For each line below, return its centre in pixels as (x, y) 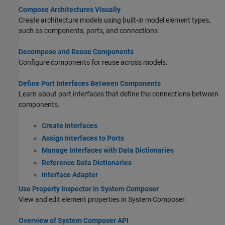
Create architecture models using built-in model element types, (115, 20)
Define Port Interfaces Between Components (90, 84)
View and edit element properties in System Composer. (102, 200)
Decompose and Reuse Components (76, 52)
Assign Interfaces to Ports (83, 138)
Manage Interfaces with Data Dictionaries (107, 150)
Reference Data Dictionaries (86, 162)
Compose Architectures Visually (70, 10)
